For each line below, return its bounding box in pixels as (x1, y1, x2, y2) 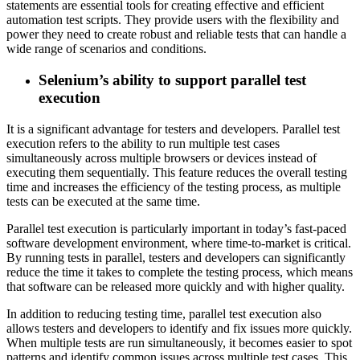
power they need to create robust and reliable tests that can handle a (6, 27, 346, 42)
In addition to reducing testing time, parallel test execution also (6, 306, 321, 321)
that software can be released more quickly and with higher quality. (6, 279, 345, 293)
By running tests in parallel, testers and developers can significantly (6, 250, 346, 264)
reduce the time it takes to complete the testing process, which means (6, 264, 353, 279)
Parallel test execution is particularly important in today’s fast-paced (6, 221, 346, 235)
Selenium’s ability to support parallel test (39, 72, 306, 89)
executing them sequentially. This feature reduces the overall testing (6, 165, 347, 179)
